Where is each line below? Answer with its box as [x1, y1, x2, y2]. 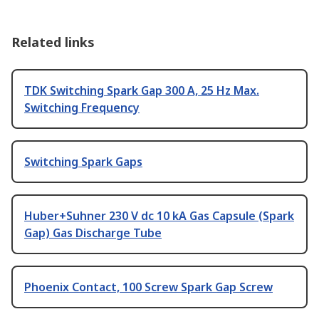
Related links [11, 33, 95, 51]
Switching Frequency [24, 100, 140, 116]
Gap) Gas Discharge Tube [24, 225, 162, 241]
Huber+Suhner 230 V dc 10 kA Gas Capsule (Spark [24, 208, 294, 224]
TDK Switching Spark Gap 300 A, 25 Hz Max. [24, 83, 259, 99]
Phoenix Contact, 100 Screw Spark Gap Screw [24, 279, 273, 296]
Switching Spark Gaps [24, 154, 142, 170]
